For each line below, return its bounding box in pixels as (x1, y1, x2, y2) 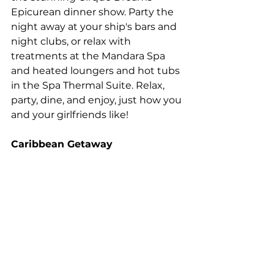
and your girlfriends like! (11, 108, 128, 120)
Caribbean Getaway (11, 138, 113, 150)
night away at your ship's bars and (11, 20, 179, 32)
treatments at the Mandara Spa (11, 50, 168, 62)
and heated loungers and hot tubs (11, 64, 182, 76)
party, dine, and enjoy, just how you (11, 94, 184, 106)
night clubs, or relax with (11, 35, 133, 47)
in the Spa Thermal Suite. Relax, (11, 79, 167, 91)
